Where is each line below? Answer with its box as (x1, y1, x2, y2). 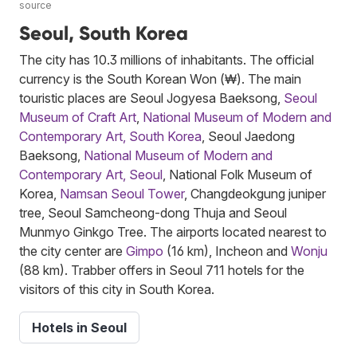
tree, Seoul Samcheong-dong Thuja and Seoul (19, 204, 287, 221)
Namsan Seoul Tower (60, 185, 184, 202)
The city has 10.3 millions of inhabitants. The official (19, 51, 314, 68)
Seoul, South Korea (19, 21, 188, 45)
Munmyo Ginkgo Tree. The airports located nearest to (19, 223, 327, 240)
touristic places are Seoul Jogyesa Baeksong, (19, 89, 284, 106)
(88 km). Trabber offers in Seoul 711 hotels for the (19, 261, 304, 278)
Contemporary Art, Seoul (19, 166, 163, 182)
